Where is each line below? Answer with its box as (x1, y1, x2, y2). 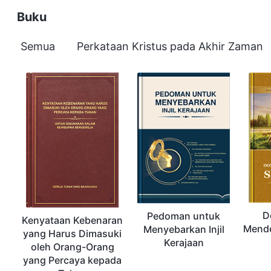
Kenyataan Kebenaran (22, 214, 123, 226)
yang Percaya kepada (23, 253, 122, 266)
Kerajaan (163, 236, 204, 249)
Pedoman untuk (147, 209, 221, 222)
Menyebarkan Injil (143, 223, 224, 235)
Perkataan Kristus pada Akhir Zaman (77, 39, 263, 53)
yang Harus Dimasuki (23, 227, 122, 240)
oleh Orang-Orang (30, 240, 114, 253)
